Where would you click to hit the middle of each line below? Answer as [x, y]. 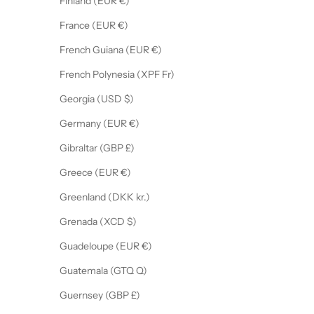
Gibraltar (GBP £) [130, 148]
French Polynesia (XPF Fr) [168, 75]
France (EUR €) [123, 26]
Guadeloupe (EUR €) [147, 246]
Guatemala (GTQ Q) [142, 271]
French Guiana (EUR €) [157, 50]
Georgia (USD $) [129, 99]
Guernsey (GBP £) [136, 295]
